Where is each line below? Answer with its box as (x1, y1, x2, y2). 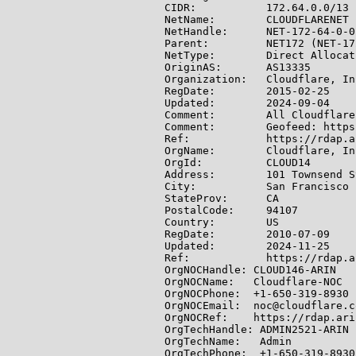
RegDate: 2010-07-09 (164, 228, 330, 240)
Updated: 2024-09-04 (164, 97, 330, 109)
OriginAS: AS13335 (164, 61, 311, 73)
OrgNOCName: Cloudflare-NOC (164, 276, 342, 288)
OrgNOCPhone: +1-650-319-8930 (164, 288, 349, 300)
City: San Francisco (164, 180, 349, 192)
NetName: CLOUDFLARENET (164, 14, 349, 25)
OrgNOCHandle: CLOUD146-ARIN (164, 264, 336, 276)
